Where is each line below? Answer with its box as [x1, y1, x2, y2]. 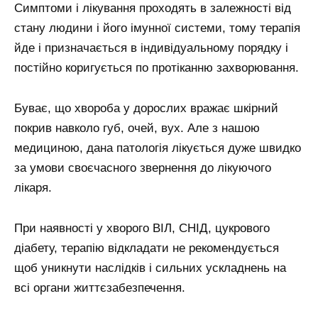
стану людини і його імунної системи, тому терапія [14, 21, 300, 35]
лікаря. [14, 181, 52, 195]
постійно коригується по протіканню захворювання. [14, 61, 299, 75]
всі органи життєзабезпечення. [14, 281, 185, 295]
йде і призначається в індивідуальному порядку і [14, 41, 288, 55]
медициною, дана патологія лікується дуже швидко [14, 141, 301, 155]
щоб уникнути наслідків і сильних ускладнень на [14, 261, 286, 275]
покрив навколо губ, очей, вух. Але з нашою [14, 121, 260, 136]
